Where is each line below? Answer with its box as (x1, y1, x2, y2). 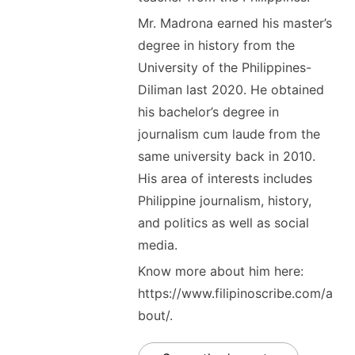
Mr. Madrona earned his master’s (137, 14, 332, 31)
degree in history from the (137, 36, 295, 53)
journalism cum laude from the (137, 125, 320, 142)
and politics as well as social (137, 214, 309, 231)
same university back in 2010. (137, 147, 315, 164)
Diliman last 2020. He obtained (137, 81, 324, 97)
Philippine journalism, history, (137, 192, 311, 208)
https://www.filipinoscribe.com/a (137, 284, 333, 301)
